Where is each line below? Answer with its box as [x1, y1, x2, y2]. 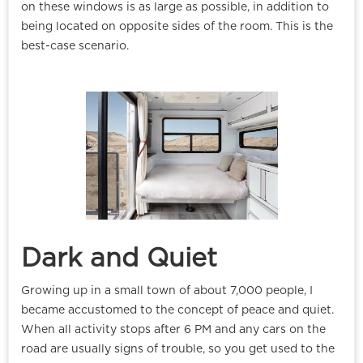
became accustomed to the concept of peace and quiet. [21, 305, 334, 317]
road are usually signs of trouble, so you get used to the [21, 344, 335, 356]
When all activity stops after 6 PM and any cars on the [21, 324, 326, 336]
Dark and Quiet [21, 246, 217, 272]
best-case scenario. [21, 41, 129, 53]
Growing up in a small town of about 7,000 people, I [21, 285, 313, 297]
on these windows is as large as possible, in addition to [21, 2, 329, 14]
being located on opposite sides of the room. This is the [21, 21, 333, 33]
